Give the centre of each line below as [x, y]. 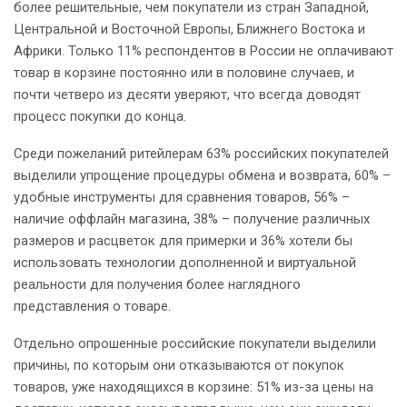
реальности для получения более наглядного [157, 285]
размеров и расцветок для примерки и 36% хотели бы [183, 241]
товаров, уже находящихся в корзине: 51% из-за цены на [194, 387]
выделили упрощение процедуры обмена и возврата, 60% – [202, 176]
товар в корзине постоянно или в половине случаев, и [184, 73]
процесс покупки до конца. [100, 117]
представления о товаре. [92, 307]
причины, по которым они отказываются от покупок [179, 366]
